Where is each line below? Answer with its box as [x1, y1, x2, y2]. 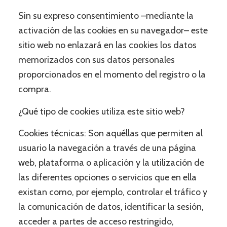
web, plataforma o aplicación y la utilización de [18, 157, 204, 168]
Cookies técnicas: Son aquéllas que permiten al [18, 127, 203, 139]
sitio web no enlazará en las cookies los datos [18, 40, 197, 51]
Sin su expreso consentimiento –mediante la [18, 10, 194, 22]
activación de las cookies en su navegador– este [18, 25, 208, 36]
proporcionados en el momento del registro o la [18, 69, 206, 81]
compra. [18, 84, 51, 95]
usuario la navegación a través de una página [18, 142, 196, 154]
